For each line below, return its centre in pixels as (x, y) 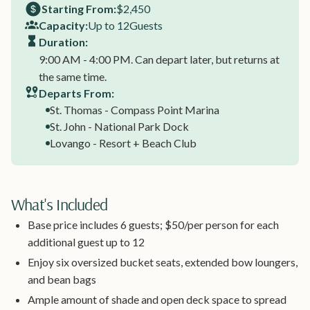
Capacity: (63, 25)
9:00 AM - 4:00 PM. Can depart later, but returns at (159, 59)
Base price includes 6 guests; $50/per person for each (153, 224)
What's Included (59, 204)
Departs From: (76, 93)
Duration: (63, 42)
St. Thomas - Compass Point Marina (135, 109)
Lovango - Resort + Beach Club (123, 143)
